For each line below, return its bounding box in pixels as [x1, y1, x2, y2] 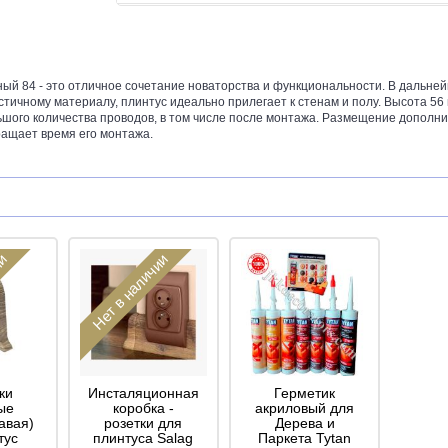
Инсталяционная [87, 384, 199, 401]
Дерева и [274, 414, 335, 431]
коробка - [112, 399, 174, 416]
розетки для [104, 414, 183, 431]
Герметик [274, 384, 335, 401]
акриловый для [255, 399, 354, 416]
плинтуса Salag [93, 429, 194, 446]
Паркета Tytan [258, 429, 351, 446]
